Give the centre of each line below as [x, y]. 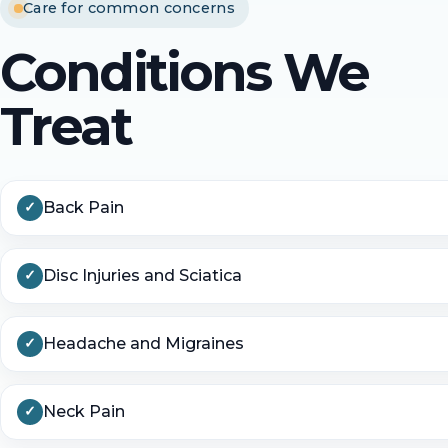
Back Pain [83, 207]
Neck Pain [84, 411]
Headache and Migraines [143, 343]
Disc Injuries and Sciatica [142, 275]
